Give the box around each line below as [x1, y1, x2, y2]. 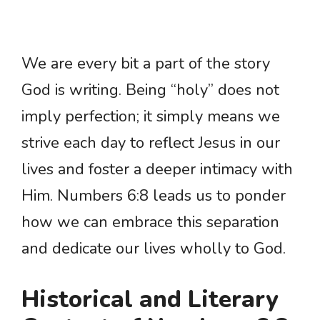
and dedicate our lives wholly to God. [21, 238, 286, 260]
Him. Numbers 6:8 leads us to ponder [21, 185, 286, 207]
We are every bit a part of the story [21, 53, 270, 75]
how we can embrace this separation [21, 211, 279, 234]
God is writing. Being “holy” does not [21, 79, 279, 101]
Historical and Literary [21, 284, 279, 316]
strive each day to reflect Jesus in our [21, 132, 280, 154]
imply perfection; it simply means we [21, 106, 280, 128]
